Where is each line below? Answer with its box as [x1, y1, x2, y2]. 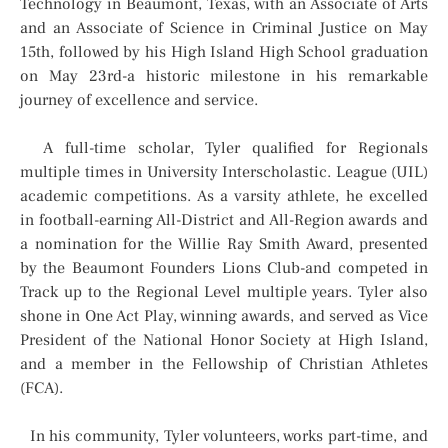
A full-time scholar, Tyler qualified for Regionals [20, 138, 428, 159]
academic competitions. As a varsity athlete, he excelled [20, 186, 428, 207]
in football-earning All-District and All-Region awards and [20, 210, 428, 231]
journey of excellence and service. [20, 90, 262, 111]
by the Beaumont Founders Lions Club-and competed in [20, 258, 428, 279]
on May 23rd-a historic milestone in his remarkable [20, 66, 428, 87]
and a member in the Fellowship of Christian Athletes [20, 354, 428, 375]
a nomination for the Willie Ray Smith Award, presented [20, 234, 428, 255]
